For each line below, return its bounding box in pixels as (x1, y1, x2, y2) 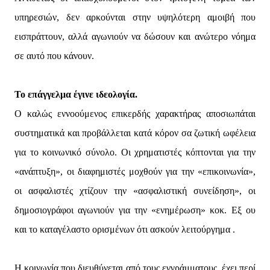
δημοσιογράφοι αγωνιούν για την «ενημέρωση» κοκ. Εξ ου (14, 205, 256, 216)
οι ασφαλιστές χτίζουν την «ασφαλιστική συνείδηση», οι (14, 186, 256, 196)
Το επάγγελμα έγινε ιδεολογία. (14, 89, 137, 100)
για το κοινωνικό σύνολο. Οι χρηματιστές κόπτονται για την (14, 147, 256, 158)
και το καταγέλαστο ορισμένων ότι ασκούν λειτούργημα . (14, 224, 235, 235)
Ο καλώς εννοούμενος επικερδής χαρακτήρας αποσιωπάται (14, 108, 256, 119)
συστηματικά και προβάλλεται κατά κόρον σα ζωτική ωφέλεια (14, 128, 256, 139)
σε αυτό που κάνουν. (14, 51, 94, 61)
